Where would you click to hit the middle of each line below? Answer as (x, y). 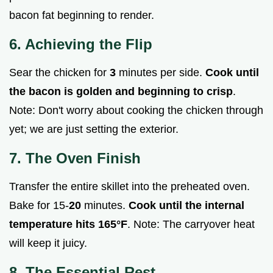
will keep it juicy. (48, 243)
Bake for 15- (39, 205)
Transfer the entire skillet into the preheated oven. (129, 186)
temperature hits (54, 224)
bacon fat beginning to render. (82, 15)
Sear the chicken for (59, 72)
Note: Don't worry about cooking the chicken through (136, 110)
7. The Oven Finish (75, 158)
